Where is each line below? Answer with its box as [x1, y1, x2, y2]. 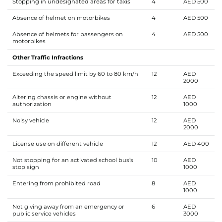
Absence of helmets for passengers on [12, 30, 123, 38]
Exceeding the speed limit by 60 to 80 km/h [12, 70, 138, 77]
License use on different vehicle [12, 140, 105, 147]
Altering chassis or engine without [12, 93, 111, 101]
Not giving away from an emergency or [12, 203, 124, 210]
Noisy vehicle [12, 116, 49, 124]
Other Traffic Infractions [12, 54, 83, 61]
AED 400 [183, 140, 209, 147]
